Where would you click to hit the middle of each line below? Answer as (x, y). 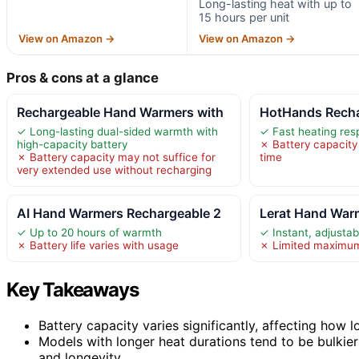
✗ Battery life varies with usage (98, 245)
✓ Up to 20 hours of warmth (89, 232)
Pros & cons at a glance (83, 77)
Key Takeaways (73, 289)
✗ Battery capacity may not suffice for (116, 157)
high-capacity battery (72, 144)
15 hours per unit (244, 17)
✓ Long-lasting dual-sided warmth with (117, 131)
